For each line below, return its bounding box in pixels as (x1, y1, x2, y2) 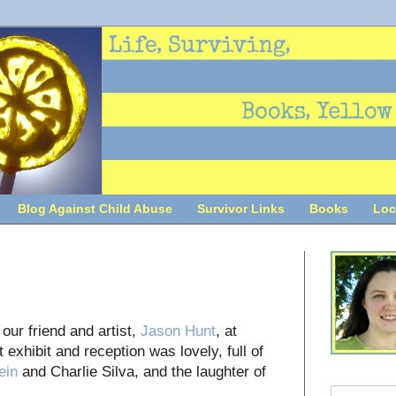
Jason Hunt (141, 322, 216, 339)
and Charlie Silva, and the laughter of (18, 362, 266, 379)
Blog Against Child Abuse (18, 202, 172, 217)
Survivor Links (197, 202, 285, 217)
